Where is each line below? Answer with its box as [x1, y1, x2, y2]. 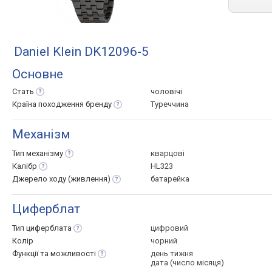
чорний [151, 236, 177, 245]
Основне [12, 67, 63, 81]
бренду [86, 100, 112, 109]
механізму [26, 149, 63, 158]
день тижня [151, 249, 193, 258]
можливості [50, 249, 96, 258]
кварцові [151, 149, 185, 158]
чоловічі [151, 87, 182, 96]
